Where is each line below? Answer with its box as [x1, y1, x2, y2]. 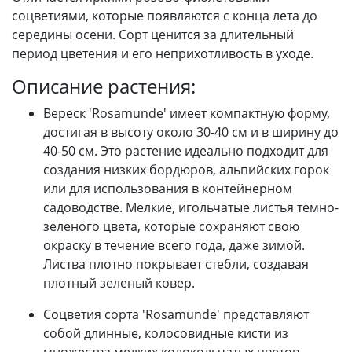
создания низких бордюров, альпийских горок [43, 160, 329, 178]
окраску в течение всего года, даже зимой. [43, 236, 305, 254]
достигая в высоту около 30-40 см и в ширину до [43, 123, 339, 141]
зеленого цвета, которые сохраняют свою [43, 217, 299, 235]
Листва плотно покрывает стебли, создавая [43, 255, 309, 273]
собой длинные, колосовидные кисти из [43, 324, 288, 342]
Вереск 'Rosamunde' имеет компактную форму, [43, 104, 330, 122]
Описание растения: [12, 72, 196, 99]
